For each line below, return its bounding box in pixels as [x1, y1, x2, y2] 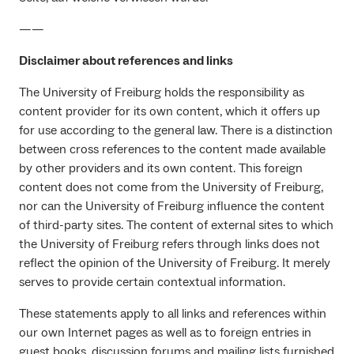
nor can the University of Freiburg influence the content [19, 198, 325, 215]
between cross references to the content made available [19, 141, 326, 158]
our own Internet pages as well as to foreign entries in [19, 325, 311, 341]
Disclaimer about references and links [19, 53, 233, 70]
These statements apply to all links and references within [19, 306, 326, 322]
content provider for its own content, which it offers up [19, 104, 320, 120]
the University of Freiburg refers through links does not [19, 236, 320, 253]
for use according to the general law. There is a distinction [19, 122, 333, 139]
